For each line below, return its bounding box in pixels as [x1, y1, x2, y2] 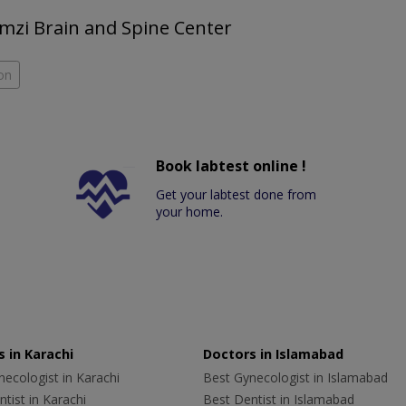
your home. [156, 203, 224, 221]
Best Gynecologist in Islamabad [203, 369, 388, 387]
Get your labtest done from [156, 186, 317, 204]
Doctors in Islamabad [203, 345, 343, 363]
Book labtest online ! [156, 156, 307, 177]
